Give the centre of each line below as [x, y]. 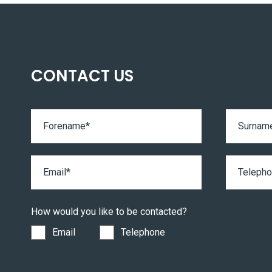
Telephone [143, 232]
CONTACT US [82, 76]
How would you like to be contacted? [109, 212]
